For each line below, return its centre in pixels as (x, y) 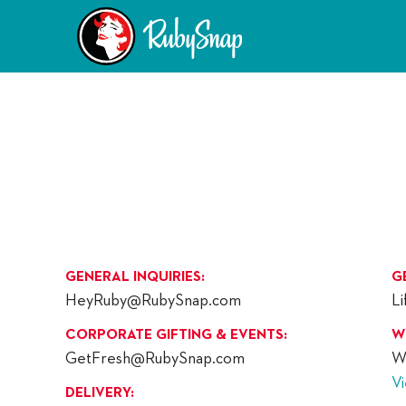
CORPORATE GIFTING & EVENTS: (176, 336)
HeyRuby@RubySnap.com (153, 301)
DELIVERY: (100, 394)
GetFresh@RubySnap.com (155, 359)
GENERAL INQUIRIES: (135, 278)
